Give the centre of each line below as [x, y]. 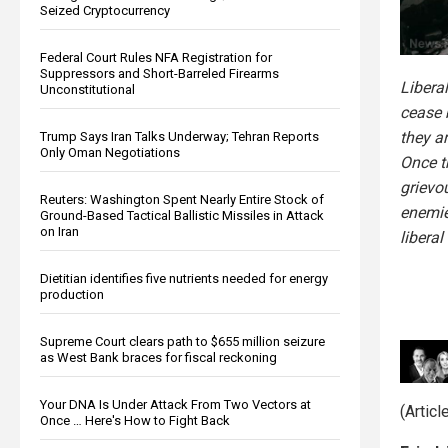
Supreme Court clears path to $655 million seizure [182, 341]
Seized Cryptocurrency [105, 10]
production [72, 294]
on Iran [59, 231]
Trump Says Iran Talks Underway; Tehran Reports [179, 136]
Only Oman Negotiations [110, 152]
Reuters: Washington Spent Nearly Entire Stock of [182, 199]
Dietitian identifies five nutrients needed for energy [184, 278]
